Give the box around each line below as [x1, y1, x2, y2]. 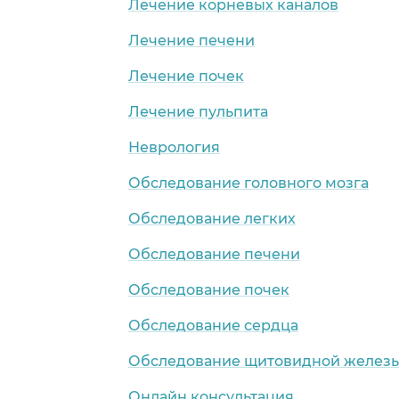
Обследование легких [128, 209, 296, 227]
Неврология [128, 138, 220, 156]
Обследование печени [128, 245, 300, 263]
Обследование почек [128, 281, 289, 298]
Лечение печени [128, 31, 255, 49]
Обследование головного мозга [128, 174, 369, 191]
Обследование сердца [128, 316, 298, 334]
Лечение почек [128, 67, 244, 85]
